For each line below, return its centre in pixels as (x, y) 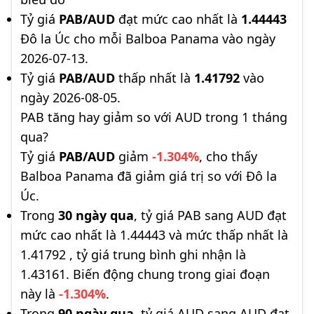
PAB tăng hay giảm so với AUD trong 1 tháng (154, 117)
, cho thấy (228, 156)
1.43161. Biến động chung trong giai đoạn (145, 274)
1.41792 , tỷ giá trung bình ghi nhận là (133, 254)
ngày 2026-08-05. (70, 97)
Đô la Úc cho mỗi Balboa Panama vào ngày (148, 39)
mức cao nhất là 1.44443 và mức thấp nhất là (154, 235)
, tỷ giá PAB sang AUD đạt (210, 215)
